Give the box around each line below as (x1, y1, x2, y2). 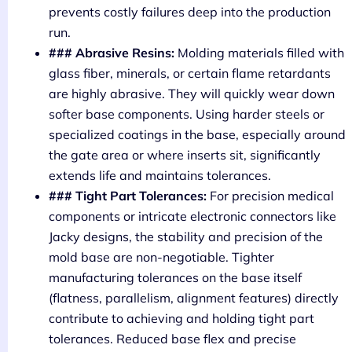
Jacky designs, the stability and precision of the (49, 229, 323, 245)
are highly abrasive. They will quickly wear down (49, 86, 335, 102)
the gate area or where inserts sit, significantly (49, 147, 321, 163)
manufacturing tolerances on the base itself (49, 269, 302, 286)
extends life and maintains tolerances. (49, 167, 271, 184)
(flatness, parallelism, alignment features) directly (49, 290, 339, 306)
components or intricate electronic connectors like (49, 208, 336, 225)
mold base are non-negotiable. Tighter (49, 249, 274, 266)
